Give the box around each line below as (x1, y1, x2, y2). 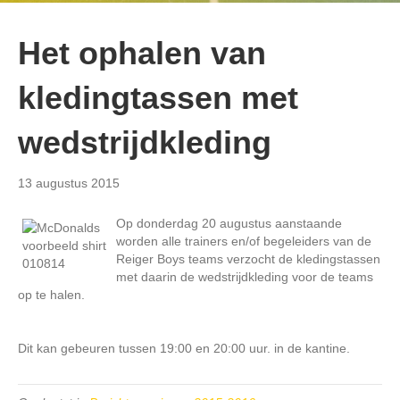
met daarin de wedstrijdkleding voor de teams (116, 269, 373, 284)
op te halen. (18, 287, 85, 302)
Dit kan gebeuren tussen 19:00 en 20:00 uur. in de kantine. (18, 340, 350, 355)
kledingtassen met (18, 79, 298, 116)
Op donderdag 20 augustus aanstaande (116, 215, 342, 230)
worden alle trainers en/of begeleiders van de (116, 233, 371, 248)
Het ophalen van (18, 34, 266, 71)
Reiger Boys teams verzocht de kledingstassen (116, 251, 380, 266)
